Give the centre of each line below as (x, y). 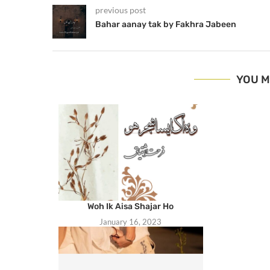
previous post (121, 10)
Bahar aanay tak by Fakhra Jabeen (166, 24)
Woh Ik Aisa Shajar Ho (131, 206)
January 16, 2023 (131, 221)
